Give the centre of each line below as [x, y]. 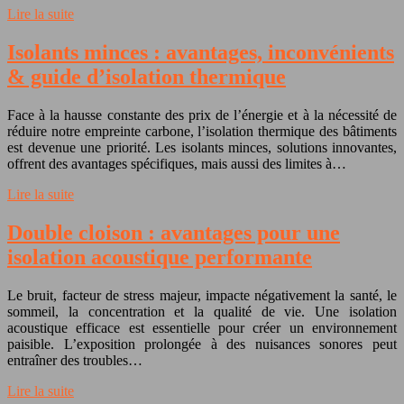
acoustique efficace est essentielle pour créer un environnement [202, 327]
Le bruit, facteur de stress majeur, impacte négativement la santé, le [202, 295]
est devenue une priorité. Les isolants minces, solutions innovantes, [202, 147]
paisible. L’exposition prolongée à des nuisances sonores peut [202, 344]
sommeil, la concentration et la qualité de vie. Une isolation [202, 311]
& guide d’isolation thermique [147, 76]
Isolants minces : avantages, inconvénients [201, 52]
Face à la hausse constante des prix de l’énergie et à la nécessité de [202, 115]
